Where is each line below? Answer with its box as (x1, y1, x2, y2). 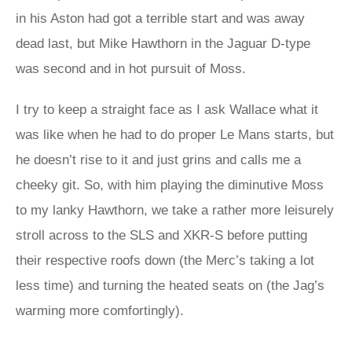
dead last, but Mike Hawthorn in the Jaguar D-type (16, 36, 310, 51)
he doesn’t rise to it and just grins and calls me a (16, 152, 301, 167)
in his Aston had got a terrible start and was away (16, 11, 305, 26)
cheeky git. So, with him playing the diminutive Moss (16, 178, 324, 192)
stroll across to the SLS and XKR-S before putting (16, 228, 307, 243)
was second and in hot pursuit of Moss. (16, 61, 246, 76)
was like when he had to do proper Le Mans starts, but (16, 127, 334, 142)
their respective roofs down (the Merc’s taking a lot (16, 253, 314, 268)
